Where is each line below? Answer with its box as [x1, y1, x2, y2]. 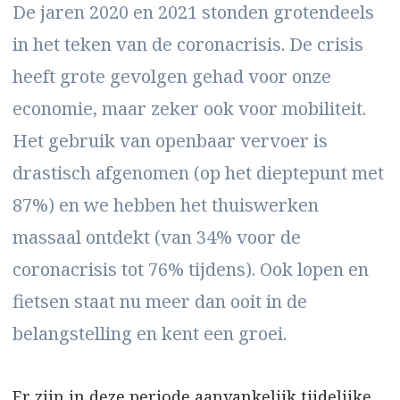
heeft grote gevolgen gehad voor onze [12, 63, 331, 88]
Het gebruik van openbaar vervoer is [12, 128, 328, 153]
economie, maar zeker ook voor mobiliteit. [12, 96, 366, 121]
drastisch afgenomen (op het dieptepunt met [12, 160, 384, 185]
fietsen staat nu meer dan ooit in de [12, 288, 307, 313]
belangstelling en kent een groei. [12, 321, 287, 346]
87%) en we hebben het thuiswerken [12, 192, 319, 217]
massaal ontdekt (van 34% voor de [12, 224, 301, 249]
